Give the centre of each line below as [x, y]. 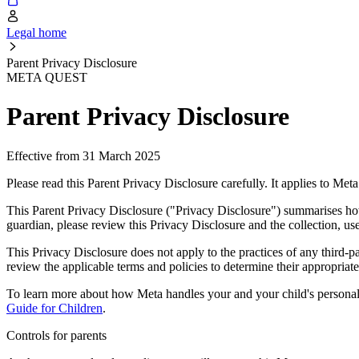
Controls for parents [56, 335]
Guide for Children [54, 308]
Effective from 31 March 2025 [83, 155]
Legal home [36, 32]
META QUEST [47, 77]
